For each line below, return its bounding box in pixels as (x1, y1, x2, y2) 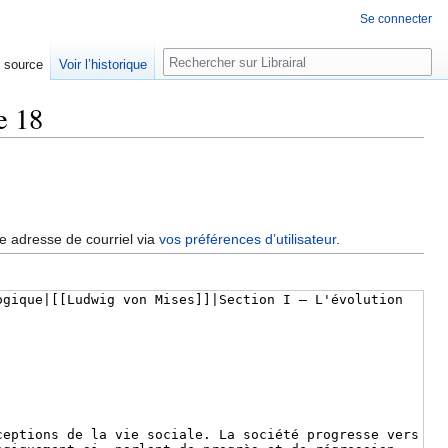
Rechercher (162, 47, 272, 70)
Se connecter (360, 12, 432, 26)
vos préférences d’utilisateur (159, 231, 337, 248)
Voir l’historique (59, 57, 148, 73)
